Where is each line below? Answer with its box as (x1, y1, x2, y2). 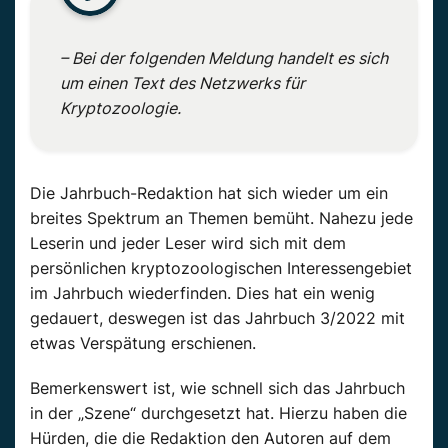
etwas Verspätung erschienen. (30, 332, 256, 353)
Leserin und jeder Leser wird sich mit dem (30, 232, 346, 253)
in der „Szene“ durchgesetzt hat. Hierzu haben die (30, 402, 407, 423)
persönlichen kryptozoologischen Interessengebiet (30, 257, 412, 278)
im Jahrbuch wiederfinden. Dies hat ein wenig (30, 282, 375, 303)
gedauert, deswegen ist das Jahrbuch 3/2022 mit (30, 307, 405, 328)
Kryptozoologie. (60, 97, 181, 118)
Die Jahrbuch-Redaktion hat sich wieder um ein (30, 182, 388, 203)
